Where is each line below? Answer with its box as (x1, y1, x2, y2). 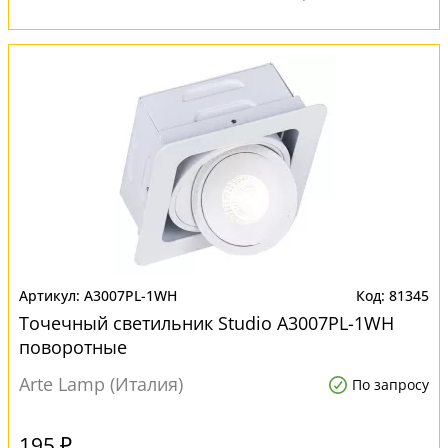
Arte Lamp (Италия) (19, 372, 183, 396)
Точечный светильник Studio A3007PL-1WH (19, 311, 394, 335)
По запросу (352, 375, 429, 394)
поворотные (19, 335, 127, 359)
